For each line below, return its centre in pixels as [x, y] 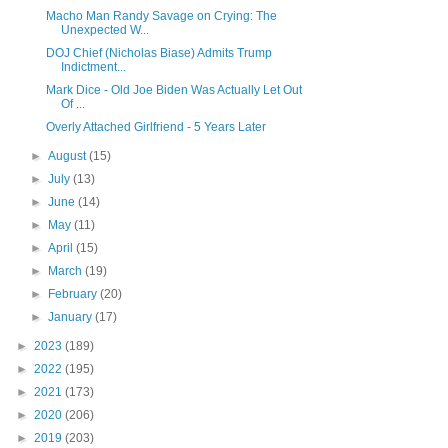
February [74, 294]
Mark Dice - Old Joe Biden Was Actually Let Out [173, 90]
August [69, 156]
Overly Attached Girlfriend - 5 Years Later [155, 127]
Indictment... [93, 67]
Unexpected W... [104, 30]
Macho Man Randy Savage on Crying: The [161, 16]
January [72, 317]
